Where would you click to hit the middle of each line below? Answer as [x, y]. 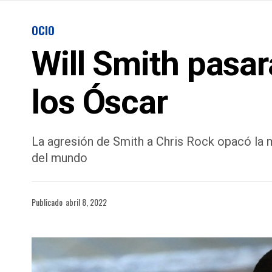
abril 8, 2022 [86, 202]
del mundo [59, 158]
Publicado [47, 202]
